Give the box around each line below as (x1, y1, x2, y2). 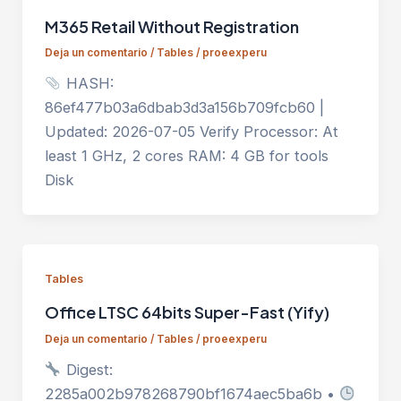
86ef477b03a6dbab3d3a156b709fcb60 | (44, 98, 324, 117)
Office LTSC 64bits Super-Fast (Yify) (44, 302, 329, 323)
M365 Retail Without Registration (44, 15, 299, 37)
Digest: (61, 361, 113, 380)
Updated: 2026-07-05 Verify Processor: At (44, 123, 338, 141)
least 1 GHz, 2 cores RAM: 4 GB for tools (44, 147, 328, 166)
